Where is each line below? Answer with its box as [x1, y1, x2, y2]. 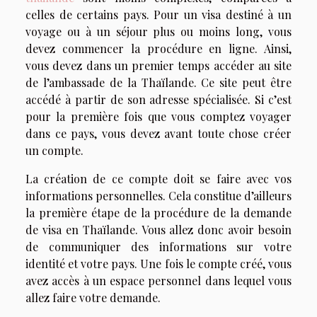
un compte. [25, 142, 86, 158]
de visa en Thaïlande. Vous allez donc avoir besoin [25, 221, 292, 237]
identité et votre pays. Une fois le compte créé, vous [25, 255, 292, 271]
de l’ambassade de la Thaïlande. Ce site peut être [25, 74, 292, 90]
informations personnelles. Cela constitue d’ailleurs [25, 188, 292, 203]
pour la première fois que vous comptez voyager [25, 108, 292, 124]
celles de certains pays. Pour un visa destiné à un [25, 6, 292, 22]
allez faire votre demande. [25, 289, 163, 305]
